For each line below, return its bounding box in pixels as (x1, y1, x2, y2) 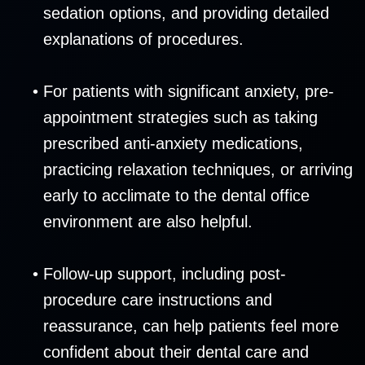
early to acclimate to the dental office (43, 187, 310, 205)
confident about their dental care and (43, 343, 309, 362)
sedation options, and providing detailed (43, 4, 329, 23)
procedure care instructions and (43, 291, 272, 310)
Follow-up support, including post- (43, 265, 286, 284)
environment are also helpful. (43, 213, 253, 231)
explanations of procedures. (43, 30, 244, 49)
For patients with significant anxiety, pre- (43, 82, 334, 101)
